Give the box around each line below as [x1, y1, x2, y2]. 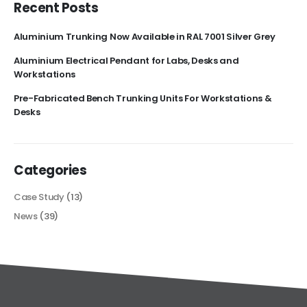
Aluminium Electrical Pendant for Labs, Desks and [14, 54, 239, 68]
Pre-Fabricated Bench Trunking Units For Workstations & [14, 92, 272, 106]
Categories [14, 162, 87, 180]
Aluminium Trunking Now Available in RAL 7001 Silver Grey [14, 30, 275, 44]
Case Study [14, 191, 64, 204]
